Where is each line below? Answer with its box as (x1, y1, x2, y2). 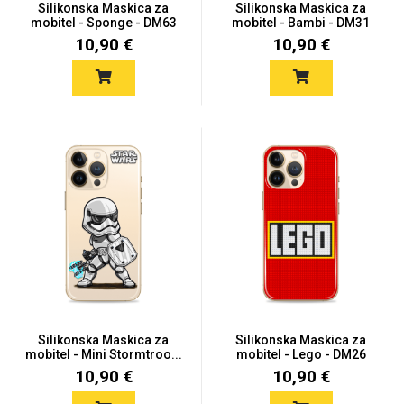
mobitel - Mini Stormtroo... (24, 347, 182, 362)
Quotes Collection (28, 258, 134, 274)
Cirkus (224, 258, 261, 274)
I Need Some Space (183, 115, 301, 131)
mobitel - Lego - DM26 (235, 347, 366, 362)
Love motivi (47, 115, 115, 131)
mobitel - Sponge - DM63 (30, 15, 177, 30)
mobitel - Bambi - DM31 (232, 15, 370, 30)
